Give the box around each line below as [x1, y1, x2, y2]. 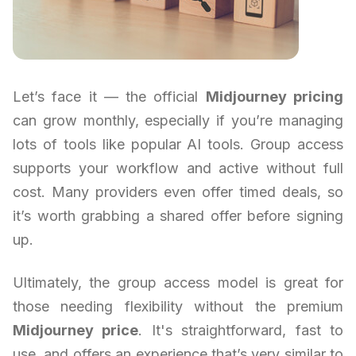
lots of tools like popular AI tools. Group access [13, 136, 343, 153]
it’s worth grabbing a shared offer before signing [13, 207, 343, 225]
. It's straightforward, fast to [138, 322, 344, 339]
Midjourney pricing [205, 88, 344, 106]
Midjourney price [13, 322, 139, 339]
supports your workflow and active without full [13, 160, 343, 177]
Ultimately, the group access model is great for [13, 274, 343, 292]
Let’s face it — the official [13, 88, 206, 106]
